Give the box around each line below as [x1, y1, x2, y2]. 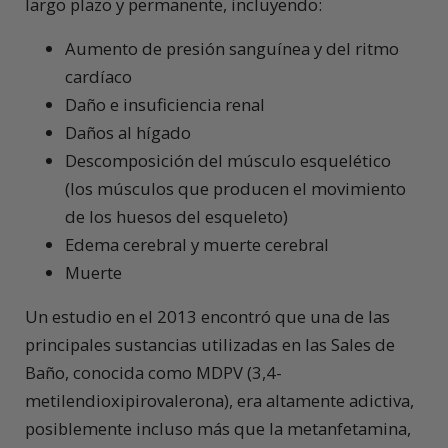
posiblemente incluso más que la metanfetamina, [25, 417, 411, 441]
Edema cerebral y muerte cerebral [65, 233, 329, 257]
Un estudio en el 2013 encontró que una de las [25, 305, 390, 329]
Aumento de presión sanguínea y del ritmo [65, 37, 399, 61]
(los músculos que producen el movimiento [65, 177, 406, 201]
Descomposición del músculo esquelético [65, 149, 391, 173]
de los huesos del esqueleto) [65, 205, 288, 229]
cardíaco [65, 65, 132, 89]
